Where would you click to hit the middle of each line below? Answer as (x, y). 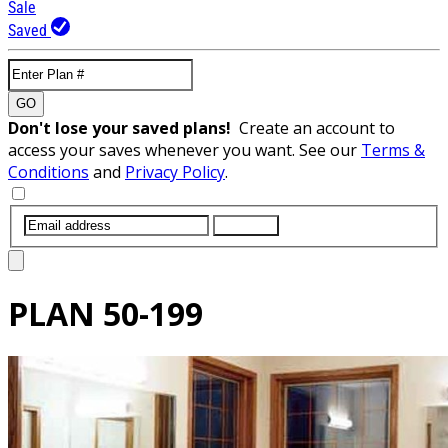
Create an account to (317, 127)
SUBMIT (246, 225)
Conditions (48, 171)
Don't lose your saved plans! (123, 127)
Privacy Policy (175, 171)
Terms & (393, 149)
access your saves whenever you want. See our (184, 149)
